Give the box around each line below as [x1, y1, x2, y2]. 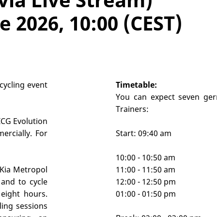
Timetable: [116, 79, 157, 90]
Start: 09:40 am [116, 128, 171, 139]
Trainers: [116, 104, 149, 114]
